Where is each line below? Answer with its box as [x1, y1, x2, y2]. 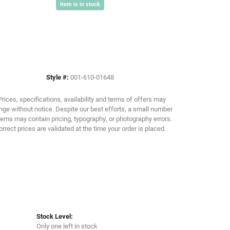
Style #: [46, 72, 69, 82]
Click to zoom [92, 47, 130, 56]
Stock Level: [36, 212, 73, 221]
